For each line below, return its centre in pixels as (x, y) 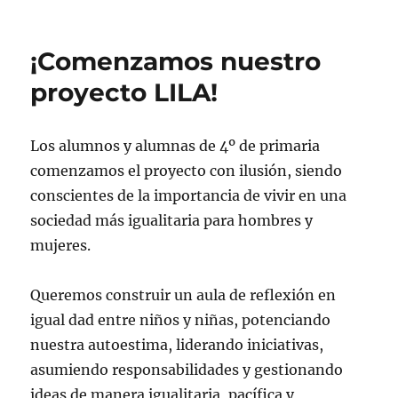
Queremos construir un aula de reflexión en (183, 295)
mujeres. (61, 245)
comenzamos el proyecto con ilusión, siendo (187, 171)
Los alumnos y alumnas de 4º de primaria (175, 146)
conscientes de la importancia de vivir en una (189, 195)
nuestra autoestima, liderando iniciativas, (177, 345)
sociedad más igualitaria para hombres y (172, 220)
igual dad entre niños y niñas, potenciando (181, 320)
